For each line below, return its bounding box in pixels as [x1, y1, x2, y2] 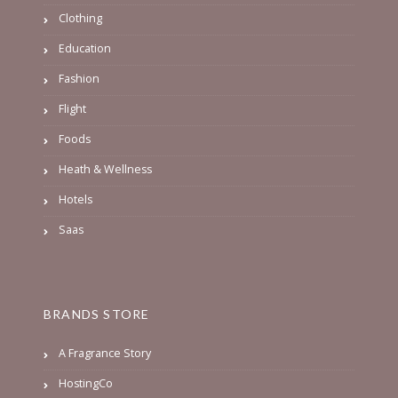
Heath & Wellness [59, 162, 152, 178]
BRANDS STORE [44, 306, 150, 322]
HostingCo [59, 376, 113, 392]
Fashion [59, 71, 99, 87]
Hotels [59, 192, 92, 208]
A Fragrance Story [59, 346, 151, 362]
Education [59, 41, 111, 57]
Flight [59, 101, 86, 117]
